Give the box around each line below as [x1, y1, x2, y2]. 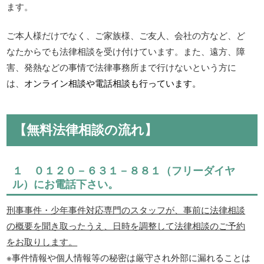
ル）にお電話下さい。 [12, 176, 119, 192]
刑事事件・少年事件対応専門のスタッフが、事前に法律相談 [6, 203, 246, 216]
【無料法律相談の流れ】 [14, 120, 158, 139]
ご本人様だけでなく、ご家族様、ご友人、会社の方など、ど [6, 29, 246, 42]
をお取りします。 [6, 235, 78, 248]
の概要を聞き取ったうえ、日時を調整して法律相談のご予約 [6, 219, 246, 232]
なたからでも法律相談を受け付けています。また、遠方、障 [6, 45, 246, 58]
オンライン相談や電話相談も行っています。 [24, 77, 202, 90]
